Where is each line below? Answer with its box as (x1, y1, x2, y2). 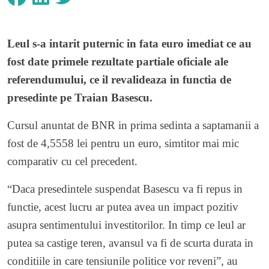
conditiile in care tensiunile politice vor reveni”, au (7, 254, 238, 267)
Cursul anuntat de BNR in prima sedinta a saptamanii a (7, 118, 259, 131)
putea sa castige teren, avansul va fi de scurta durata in (7, 236, 253, 249)
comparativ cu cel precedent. (7, 154, 138, 168)
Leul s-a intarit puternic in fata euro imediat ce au (7, 37, 252, 50)
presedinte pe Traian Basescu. (7, 91, 153, 104)
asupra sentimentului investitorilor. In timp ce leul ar (7, 218, 246, 231)
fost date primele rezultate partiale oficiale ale (7, 55, 228, 68)
